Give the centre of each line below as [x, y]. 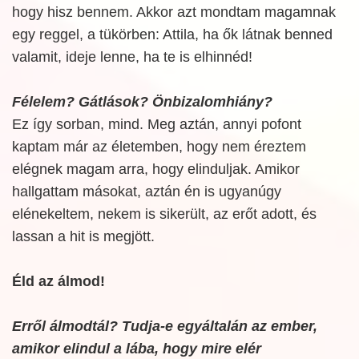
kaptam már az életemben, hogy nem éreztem [159, 147]
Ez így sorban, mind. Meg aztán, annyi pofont [157, 124]
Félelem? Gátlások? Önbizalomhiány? [142, 102]
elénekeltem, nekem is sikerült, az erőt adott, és [164, 214]
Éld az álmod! [58, 281]
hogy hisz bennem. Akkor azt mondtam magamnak [174, 12]
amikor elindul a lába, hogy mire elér [137, 349]
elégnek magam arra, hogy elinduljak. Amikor [156, 169]
